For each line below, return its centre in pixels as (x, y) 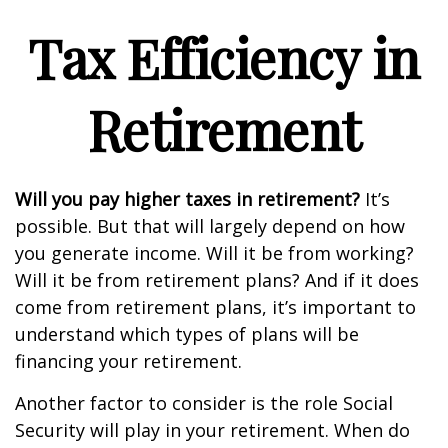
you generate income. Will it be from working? (214, 253)
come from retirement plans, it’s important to (215, 307)
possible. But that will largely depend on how (210, 226)
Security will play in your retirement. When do (212, 430)
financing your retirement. (128, 361)
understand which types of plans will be (187, 334)
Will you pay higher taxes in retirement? (187, 199)
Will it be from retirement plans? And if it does (217, 280)
